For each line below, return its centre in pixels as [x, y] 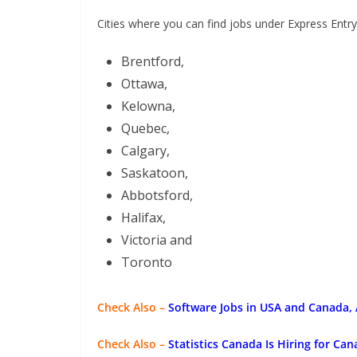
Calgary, [145, 151]
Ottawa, [144, 84]
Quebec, [145, 128]
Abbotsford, [157, 195]
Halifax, [143, 218]
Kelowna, [148, 106]
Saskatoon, [155, 173]
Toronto [147, 262]
